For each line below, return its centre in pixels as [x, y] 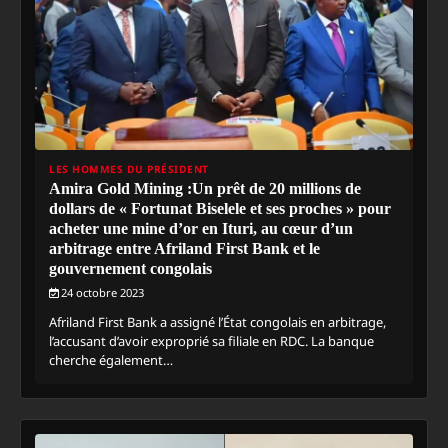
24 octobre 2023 [102, 293]
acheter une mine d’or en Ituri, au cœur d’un [201, 229]
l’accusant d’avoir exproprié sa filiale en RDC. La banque [211, 341]
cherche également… [111, 360]
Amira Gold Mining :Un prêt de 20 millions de [205, 189]
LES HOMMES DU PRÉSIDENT [129, 169]
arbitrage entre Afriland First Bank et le [184, 249]
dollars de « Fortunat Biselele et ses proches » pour [220, 209]
